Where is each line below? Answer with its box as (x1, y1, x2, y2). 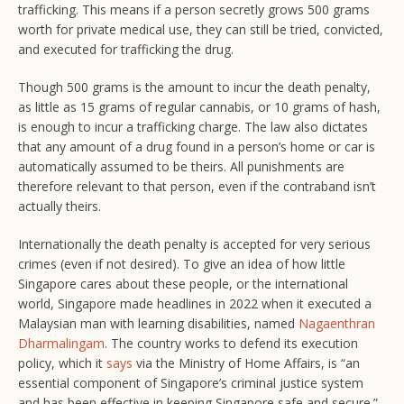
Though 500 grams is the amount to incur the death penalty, (18, 78, 371, 96)
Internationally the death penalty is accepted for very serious (18, 235, 371, 253)
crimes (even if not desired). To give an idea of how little (18, 255, 345, 273)
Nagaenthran (298, 315, 375, 333)
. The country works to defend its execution (105, 335, 358, 353)
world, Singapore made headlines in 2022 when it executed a (18, 295, 372, 313)
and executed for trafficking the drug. (18, 41, 234, 59)
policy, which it (18, 354, 106, 372)
